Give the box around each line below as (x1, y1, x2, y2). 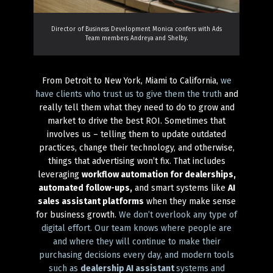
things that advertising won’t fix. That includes (48, 155, 225, 166)
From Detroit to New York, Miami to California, (41, 75, 221, 86)
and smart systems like (132, 182, 228, 193)
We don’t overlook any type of (119, 209, 237, 220)
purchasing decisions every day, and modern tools (39, 249, 234, 260)
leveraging (37, 169, 82, 180)
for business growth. (36, 209, 119, 220)
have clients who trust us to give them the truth (35, 88, 222, 99)
